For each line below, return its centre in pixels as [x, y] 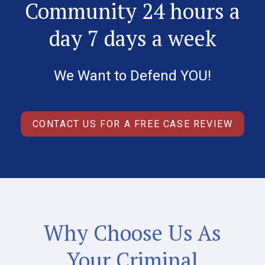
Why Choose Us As [132, 232]
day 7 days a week [132, 38]
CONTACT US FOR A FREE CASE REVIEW [132, 124]
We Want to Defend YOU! [132, 75]
